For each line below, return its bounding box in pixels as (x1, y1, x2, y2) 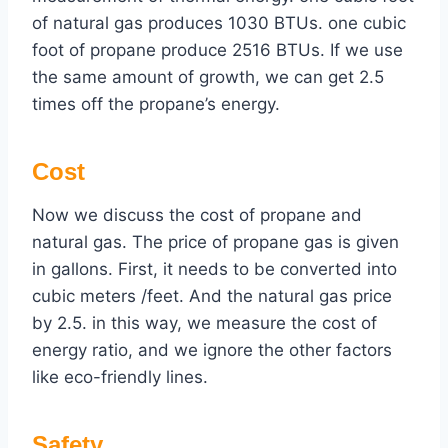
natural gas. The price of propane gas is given (32, 232, 399, 253)
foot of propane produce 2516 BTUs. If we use (32, 40, 403, 61)
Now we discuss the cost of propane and (32, 205, 362, 226)
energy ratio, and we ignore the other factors (32, 340, 392, 361)
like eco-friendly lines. (32, 367, 208, 388)
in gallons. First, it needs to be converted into (32, 259, 397, 280)
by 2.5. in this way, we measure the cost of (32, 313, 377, 334)
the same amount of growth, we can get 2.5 (32, 67, 384, 88)
